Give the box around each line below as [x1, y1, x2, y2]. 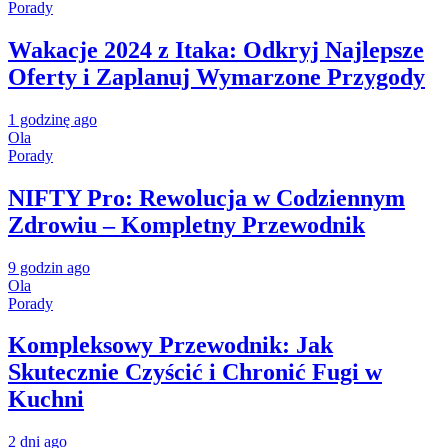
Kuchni [8, 386, 84, 413]
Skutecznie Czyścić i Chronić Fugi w [8, 359, 382, 386]
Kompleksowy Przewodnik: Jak [8, 332, 333, 359]
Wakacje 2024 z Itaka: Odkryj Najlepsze [8, 36, 424, 63]
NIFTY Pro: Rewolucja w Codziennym [8, 184, 405, 211]
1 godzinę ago [8, 110, 97, 128]
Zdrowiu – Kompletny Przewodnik [8, 211, 365, 238]
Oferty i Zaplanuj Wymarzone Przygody [8, 63, 425, 90]
